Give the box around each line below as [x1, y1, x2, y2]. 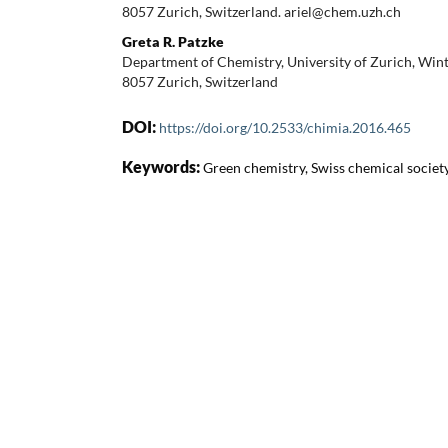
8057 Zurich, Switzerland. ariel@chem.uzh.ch [122, 2, 401, 20]
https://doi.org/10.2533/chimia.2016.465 [159, 118, 411, 136]
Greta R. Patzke [122, 32, 224, 50]
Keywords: [122, 156, 203, 176]
